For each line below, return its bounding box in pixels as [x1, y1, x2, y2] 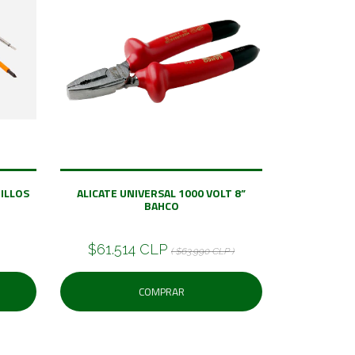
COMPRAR [138, 283, 185, 300]
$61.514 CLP [88, 240, 167, 258]
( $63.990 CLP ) [171, 245, 235, 257]
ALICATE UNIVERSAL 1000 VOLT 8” [77, 184, 246, 201]
